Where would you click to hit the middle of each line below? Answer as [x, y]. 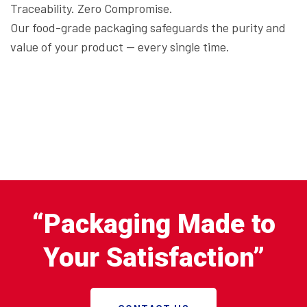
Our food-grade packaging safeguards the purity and [148, 27]
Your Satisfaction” [153, 257]
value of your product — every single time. [120, 46]
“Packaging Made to [153, 224]
